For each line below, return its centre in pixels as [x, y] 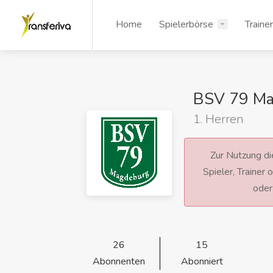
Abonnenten [119, 261]
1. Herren [218, 119]
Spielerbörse [186, 24]
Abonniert [202, 261]
